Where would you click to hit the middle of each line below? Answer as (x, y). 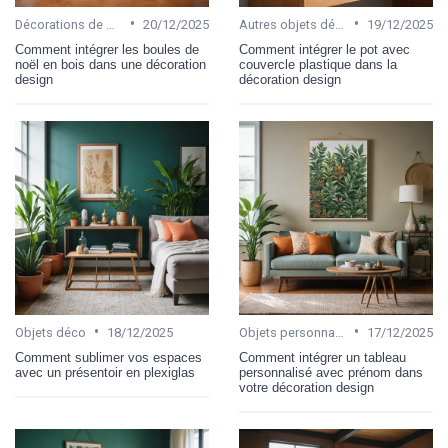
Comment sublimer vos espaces (108, 357)
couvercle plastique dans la (318, 64)
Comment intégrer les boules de (107, 49)
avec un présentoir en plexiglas (105, 372)
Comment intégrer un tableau (322, 357)
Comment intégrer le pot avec (324, 49)
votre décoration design (306, 387)
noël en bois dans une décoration (110, 64)
